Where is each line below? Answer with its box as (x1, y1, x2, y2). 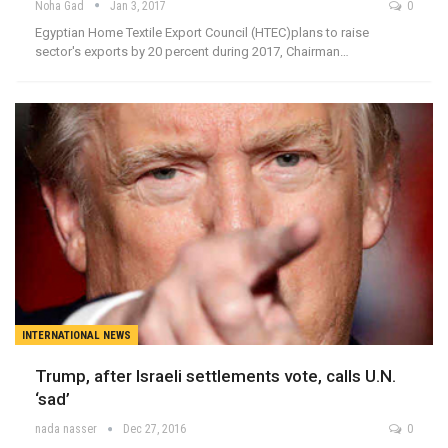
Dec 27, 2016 (123, 422, 186, 437)
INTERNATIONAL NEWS (22, 329, 131, 343)
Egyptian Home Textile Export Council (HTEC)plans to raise (35, 24, 369, 40)
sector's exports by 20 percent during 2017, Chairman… (35, 43, 349, 59)
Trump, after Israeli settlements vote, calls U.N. (35, 366, 396, 387)
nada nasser (35, 422, 100, 437)
